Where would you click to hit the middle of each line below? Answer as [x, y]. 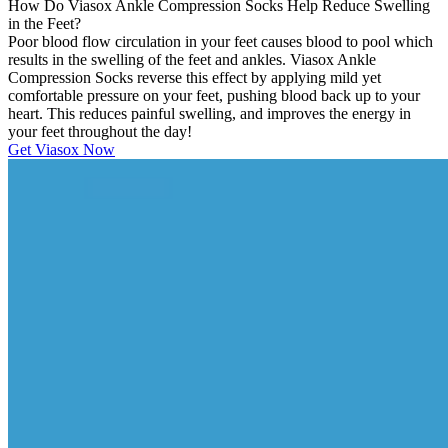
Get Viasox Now [61, 149]
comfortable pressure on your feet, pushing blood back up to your [214, 95]
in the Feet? [44, 23]
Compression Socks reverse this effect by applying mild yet [194, 77]
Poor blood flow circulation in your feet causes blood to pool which [220, 41]
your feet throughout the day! [100, 131]
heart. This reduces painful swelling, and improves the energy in [209, 113]
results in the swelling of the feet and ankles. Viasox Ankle [192, 59]
